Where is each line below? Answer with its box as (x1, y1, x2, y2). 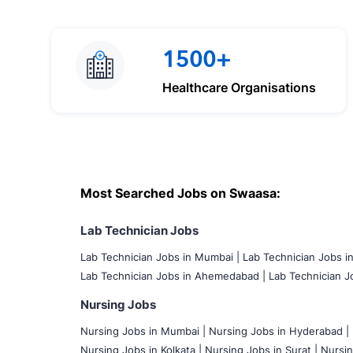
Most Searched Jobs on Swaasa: (80, 184, 281, 201)
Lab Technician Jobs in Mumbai (80, 250, 236, 263)
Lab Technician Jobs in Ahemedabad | (80, 269, 266, 282)
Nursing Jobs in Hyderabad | (209, 324, 349, 337)
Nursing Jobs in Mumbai (80, 324, 203, 337)
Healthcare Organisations (162, 79, 316, 95)
